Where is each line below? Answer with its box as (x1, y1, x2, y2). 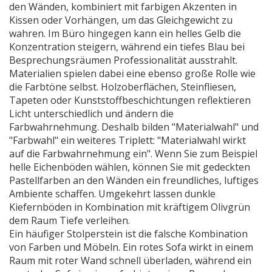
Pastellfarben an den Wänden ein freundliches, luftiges (9, 174, 259, 187)
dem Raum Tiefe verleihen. (9, 214, 130, 227)
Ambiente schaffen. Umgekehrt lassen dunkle (9, 187, 216, 200)
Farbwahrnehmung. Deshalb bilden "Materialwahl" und (9, 120, 259, 134)
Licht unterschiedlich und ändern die (9, 107, 174, 120)
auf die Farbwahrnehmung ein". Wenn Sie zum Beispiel (9, 147, 257, 160)
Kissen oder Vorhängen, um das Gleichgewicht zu (9, 13, 233, 27)
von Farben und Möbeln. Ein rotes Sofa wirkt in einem (9, 240, 253, 254)
